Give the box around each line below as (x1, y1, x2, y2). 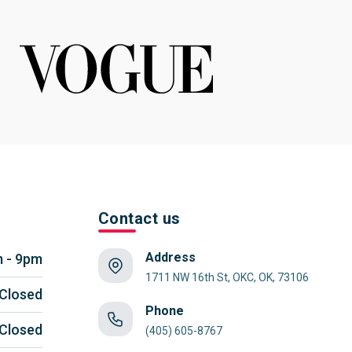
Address (145, 250, 196, 265)
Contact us (97, 209, 181, 228)
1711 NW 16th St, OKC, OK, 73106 (145, 271, 309, 284)
